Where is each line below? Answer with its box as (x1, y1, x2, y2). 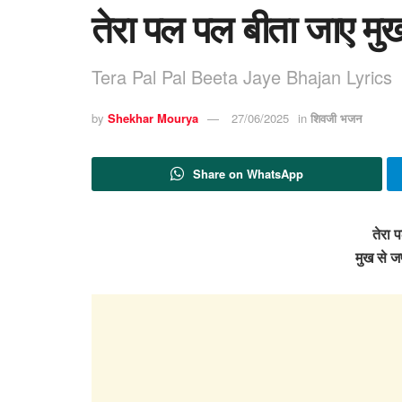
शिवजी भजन (310, 109, 362, 127)
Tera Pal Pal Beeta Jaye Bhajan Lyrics (92, 63, 392, 90)
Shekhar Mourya (108, 109, 198, 127)
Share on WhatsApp (192, 164, 303, 182)
